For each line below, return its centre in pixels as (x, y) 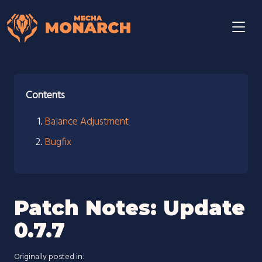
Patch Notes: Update (130, 208)
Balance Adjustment (87, 122)
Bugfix (58, 142)
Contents (45, 96)
